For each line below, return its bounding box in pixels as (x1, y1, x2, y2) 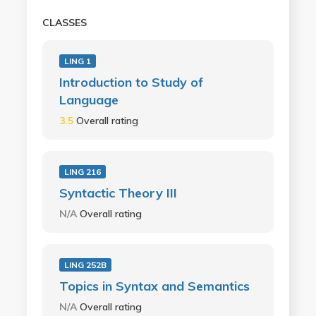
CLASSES (42, 16, 87, 29)
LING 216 (63, 166, 101, 177)
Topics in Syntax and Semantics (59, 278, 250, 294)
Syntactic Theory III (59, 185, 177, 201)
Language (59, 92, 119, 108)
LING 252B (63, 260, 107, 270)
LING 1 (63, 56, 91, 66)
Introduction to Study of (59, 74, 203, 90)
